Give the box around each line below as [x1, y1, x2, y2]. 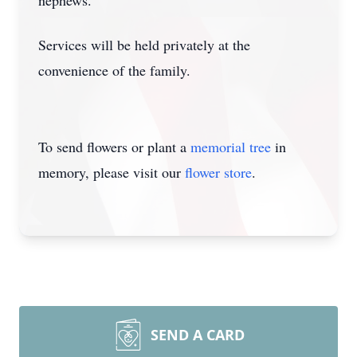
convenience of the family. [38, 61, 190, 80]
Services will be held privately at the [38, 35, 250, 54]
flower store [185, 163, 252, 182]
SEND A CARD [151, 325, 245, 344]
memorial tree [190, 137, 271, 156]
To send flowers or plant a [38, 137, 190, 156]
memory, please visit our [38, 163, 185, 182]
